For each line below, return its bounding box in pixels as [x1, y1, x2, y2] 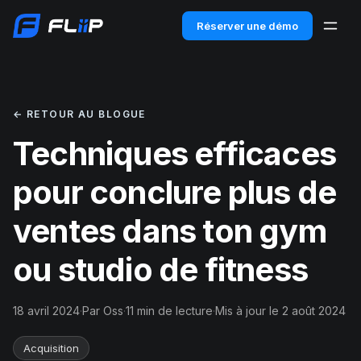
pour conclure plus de [13, 172, 337, 212]
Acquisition [23, 342, 79, 355]
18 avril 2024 [13, 304, 80, 317]
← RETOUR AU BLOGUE [13, 108, 146, 120]
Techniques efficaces [13, 134, 337, 173]
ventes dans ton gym [13, 211, 326, 251]
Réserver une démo [196, 19, 298, 32]
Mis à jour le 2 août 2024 [215, 304, 346, 317]
